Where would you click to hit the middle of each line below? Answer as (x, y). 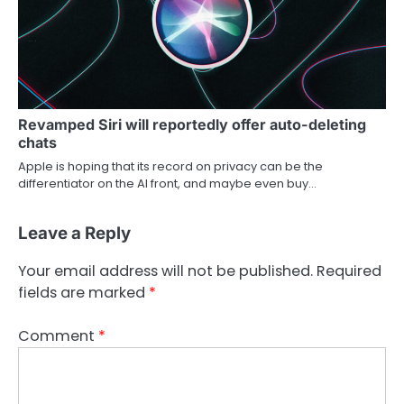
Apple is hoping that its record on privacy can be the (170, 166)
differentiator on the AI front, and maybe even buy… (167, 183)
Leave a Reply (74, 233)
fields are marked (83, 292)
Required (349, 271)
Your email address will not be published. (165, 271)
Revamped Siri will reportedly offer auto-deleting (192, 124)
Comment (58, 335)
